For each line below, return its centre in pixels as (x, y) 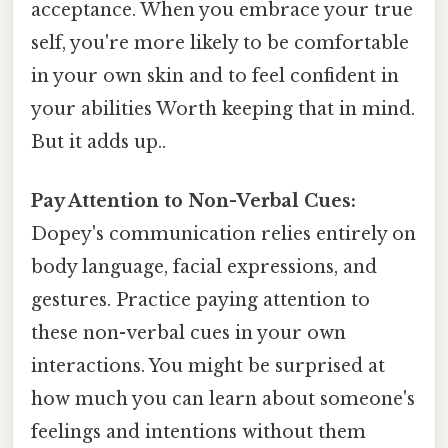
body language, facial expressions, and (204, 267)
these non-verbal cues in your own (188, 333)
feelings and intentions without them (198, 432)
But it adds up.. (98, 142)
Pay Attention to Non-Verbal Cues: (193, 201)
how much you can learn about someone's (223, 399)
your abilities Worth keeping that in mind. (223, 109)
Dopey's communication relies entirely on (223, 234)
